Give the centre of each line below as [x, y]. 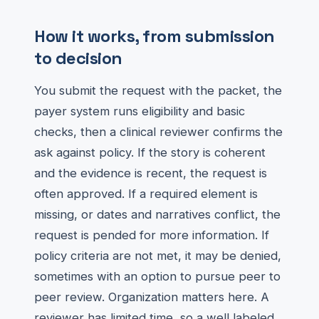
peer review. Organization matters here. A [152, 297]
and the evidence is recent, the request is [151, 173]
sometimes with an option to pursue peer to [157, 276]
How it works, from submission [155, 36]
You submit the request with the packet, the [158, 90]
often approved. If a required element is [146, 194]
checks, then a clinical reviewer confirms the [158, 132]
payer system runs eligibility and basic [140, 111]
